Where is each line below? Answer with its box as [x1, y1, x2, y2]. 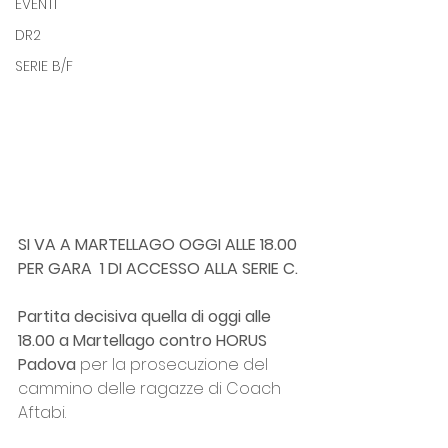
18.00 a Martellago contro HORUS [18, 329, 271, 353]
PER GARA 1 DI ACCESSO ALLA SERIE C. [18, 257, 298, 281]
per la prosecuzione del [76, 353, 272, 377]
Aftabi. [18, 401, 66, 425]
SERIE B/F [15, 56, 73, 76]
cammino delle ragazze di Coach [18, 377, 285, 401]
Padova [18, 353, 76, 377]
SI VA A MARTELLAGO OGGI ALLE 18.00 [18, 233, 301, 257]
